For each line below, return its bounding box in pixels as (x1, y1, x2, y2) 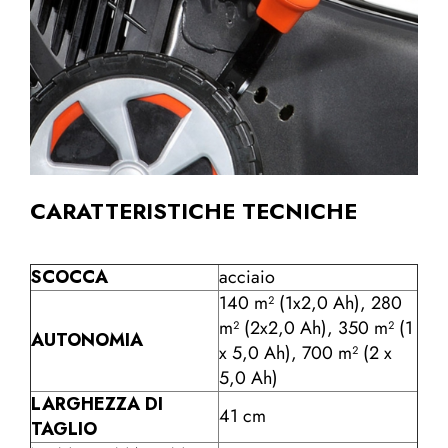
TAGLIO (31, 415, 97, 442)
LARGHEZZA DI (31, 390, 163, 417)
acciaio (219, 263, 275, 290)
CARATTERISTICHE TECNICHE (30, 194, 357, 227)
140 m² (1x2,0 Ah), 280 (219, 289, 402, 316)
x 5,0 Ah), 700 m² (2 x (219, 339, 392, 366)
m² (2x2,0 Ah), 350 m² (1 (219, 314, 413, 341)
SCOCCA (31, 263, 108, 290)
